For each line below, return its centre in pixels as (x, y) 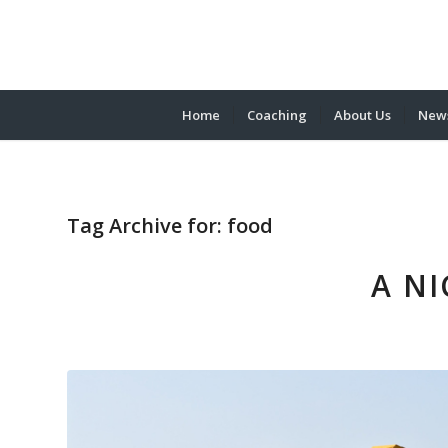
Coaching (277, 115)
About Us (362, 115)
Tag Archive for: (147, 225)
